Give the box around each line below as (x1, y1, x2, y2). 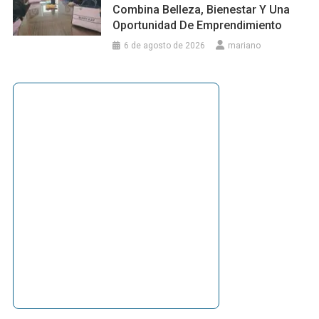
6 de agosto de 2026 (124, 41, 206, 51)
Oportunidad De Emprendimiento (113, 19, 283, 33)
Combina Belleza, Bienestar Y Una (113, 3, 291, 17)
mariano (228, 41, 261, 51)
